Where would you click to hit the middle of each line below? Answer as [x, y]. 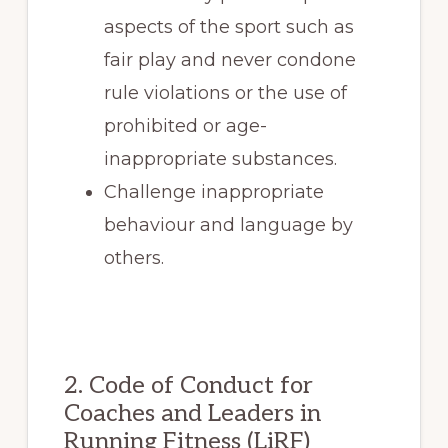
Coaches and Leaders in [192, 413]
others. [133, 257]
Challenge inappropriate [213, 191]
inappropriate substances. [220, 158]
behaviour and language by [228, 224]
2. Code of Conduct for [188, 385]
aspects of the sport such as [228, 26]
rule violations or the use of [225, 92]
